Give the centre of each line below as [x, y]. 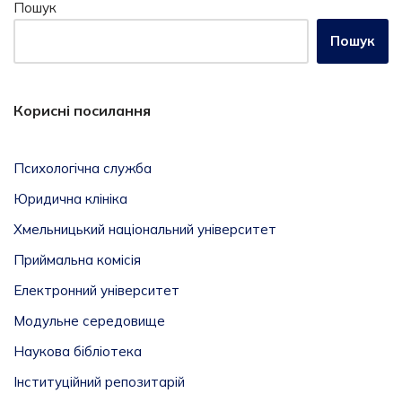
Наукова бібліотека [78, 351]
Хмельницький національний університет [145, 229]
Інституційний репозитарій [99, 381]
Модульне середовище [89, 320]
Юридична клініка [70, 198]
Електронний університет [96, 290]
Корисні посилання [82, 110]
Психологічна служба [83, 168]
